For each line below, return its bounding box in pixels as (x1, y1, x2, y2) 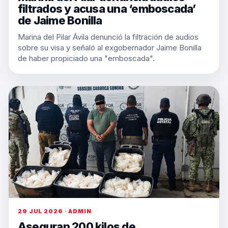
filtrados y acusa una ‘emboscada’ (18, 2, 196, 15)
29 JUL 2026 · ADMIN (18, 208, 92, 215)
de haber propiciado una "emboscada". (18, 53, 155, 63)
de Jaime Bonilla (18, 14, 102, 27)
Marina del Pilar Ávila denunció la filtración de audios (18, 32, 198, 42)
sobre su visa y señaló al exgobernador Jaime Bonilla (18, 43, 202, 52)
